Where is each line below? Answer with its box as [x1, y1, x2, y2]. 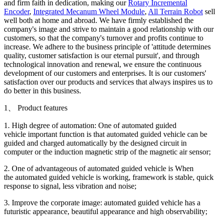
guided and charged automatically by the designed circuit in [4, 138, 187, 147]
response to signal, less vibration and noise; [4, 181, 136, 190]
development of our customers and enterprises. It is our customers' [4, 68, 206, 77]
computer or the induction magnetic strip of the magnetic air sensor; [4, 147, 215, 156]
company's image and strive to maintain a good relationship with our [4, 24, 214, 33]
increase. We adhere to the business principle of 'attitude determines [4, 42, 211, 51]
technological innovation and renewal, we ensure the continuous [4, 60, 201, 68]
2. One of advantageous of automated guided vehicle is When [4, 164, 194, 173]
